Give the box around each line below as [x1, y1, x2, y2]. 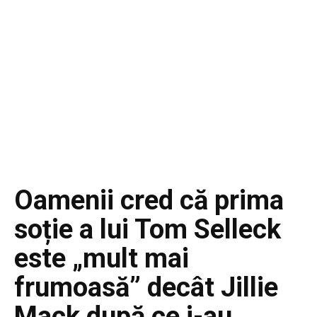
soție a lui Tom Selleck [14, 213, 281, 245]
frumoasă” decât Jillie [14, 271, 278, 303]
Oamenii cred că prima [14, 184, 284, 216]
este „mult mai [14, 242, 189, 274]
